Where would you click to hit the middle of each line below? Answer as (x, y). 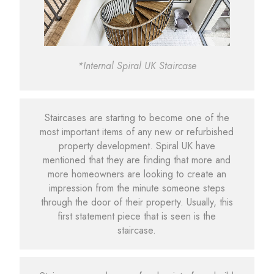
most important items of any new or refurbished (137, 131)
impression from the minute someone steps (137, 188)
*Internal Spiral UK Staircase (137, 65)
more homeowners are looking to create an (137, 174)
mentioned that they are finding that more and (137, 160)
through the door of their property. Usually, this (137, 202)
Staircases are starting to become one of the (137, 117)
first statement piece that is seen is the (137, 216)
